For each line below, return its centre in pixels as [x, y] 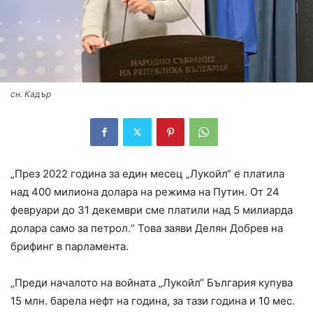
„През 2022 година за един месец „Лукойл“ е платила [147, 173]
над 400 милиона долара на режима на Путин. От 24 [145, 191]
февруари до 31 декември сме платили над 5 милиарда [152, 210]
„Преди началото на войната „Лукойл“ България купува [152, 282]
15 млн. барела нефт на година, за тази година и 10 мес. [153, 300]
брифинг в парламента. [70, 246]
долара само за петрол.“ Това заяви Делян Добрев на [147, 228]
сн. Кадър [31, 94]
